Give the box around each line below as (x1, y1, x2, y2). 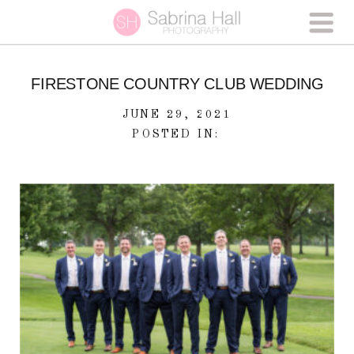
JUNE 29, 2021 (122, 108, 232, 120)
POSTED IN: (132, 128, 221, 140)
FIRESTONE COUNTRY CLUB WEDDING (30, 75, 324, 93)
